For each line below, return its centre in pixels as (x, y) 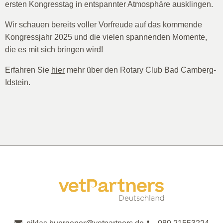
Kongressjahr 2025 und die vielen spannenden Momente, (106, 37)
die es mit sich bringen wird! (54, 49)
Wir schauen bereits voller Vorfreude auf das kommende (104, 24)
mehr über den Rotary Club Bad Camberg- (140, 69)
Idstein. (18, 82)
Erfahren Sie (28, 69)
